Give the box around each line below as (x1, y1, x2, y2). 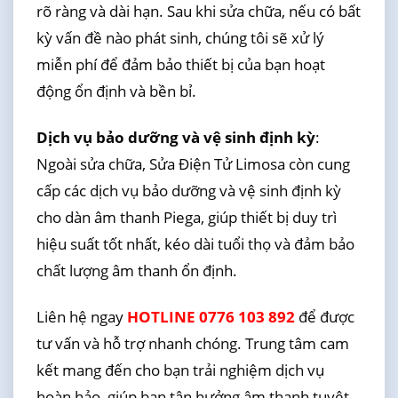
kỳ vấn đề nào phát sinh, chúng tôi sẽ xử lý (36, 27, 324, 48)
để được (294, 306, 354, 328)
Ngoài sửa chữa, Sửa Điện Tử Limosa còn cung (36, 153, 350, 174)
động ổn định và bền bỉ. (36, 80, 196, 101)
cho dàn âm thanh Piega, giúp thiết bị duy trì (36, 206, 337, 227)
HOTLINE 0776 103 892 (126, 306, 295, 328)
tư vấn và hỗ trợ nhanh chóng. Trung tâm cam (36, 333, 349, 354)
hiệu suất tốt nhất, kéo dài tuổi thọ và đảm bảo (36, 233, 354, 254)
